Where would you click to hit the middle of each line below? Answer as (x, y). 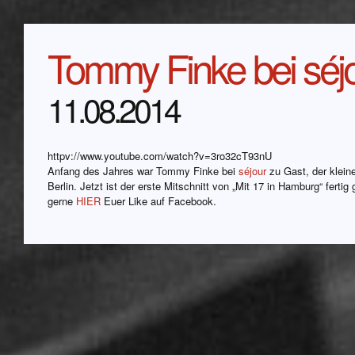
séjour (252, 171)
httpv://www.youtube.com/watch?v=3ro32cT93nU (160, 156)
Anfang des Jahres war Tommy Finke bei (143, 171)
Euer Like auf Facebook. (158, 201)
